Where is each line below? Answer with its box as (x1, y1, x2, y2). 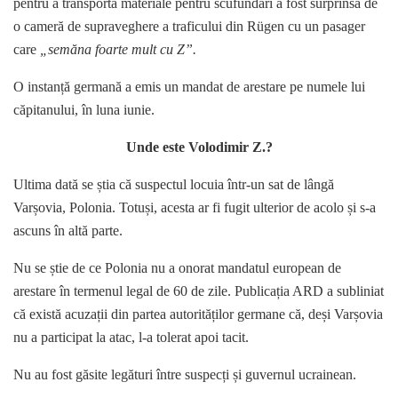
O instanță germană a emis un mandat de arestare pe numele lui (13, 79, 365, 95)
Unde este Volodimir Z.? (125, 139, 273, 155)
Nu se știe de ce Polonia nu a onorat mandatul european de (13, 260, 341, 276)
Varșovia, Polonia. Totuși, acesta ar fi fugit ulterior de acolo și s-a (13, 200, 376, 216)
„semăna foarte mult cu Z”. (40, 42, 196, 58)
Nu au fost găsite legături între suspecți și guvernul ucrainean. (13, 367, 356, 383)
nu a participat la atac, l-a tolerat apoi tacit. (13, 330, 249, 346)
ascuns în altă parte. (13, 223, 123, 239)
